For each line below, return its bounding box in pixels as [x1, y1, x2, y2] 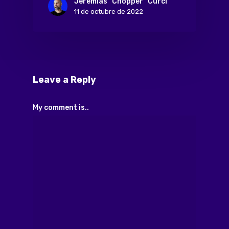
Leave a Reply [33, 74, 96, 86]
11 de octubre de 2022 [74, 7, 143, 15]
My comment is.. [33, 103, 89, 112]
